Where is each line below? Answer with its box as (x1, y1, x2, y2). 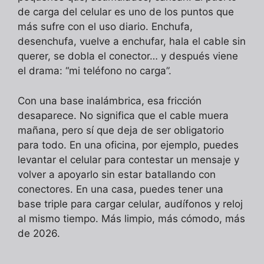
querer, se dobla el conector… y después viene (18, 50, 238, 62)
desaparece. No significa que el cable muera (18, 109, 229, 121)
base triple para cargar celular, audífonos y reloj (18, 197, 243, 210)
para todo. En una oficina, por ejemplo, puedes (18, 138, 239, 151)
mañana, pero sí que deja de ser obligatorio (18, 124, 224, 136)
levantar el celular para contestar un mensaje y (18, 153, 239, 166)
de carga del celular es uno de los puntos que (18, 6, 234, 18)
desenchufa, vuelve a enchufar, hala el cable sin (18, 35, 246, 48)
